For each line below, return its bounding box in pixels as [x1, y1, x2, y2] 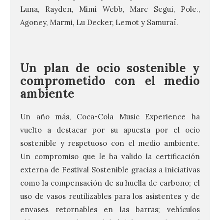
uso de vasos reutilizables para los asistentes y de [20, 192, 200, 201]
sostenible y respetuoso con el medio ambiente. [20, 138, 200, 148]
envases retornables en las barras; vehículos [20, 205, 200, 215]
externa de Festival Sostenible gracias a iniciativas [20, 165, 200, 175]
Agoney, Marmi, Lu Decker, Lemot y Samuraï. [20, 18, 178, 27]
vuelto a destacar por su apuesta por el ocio [20, 125, 200, 135]
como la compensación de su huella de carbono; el [20, 178, 200, 188]
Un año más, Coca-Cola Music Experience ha [20, 112, 200, 122]
